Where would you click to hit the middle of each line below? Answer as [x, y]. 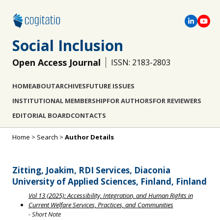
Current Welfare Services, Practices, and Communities [101, 205]
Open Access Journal [56, 62]
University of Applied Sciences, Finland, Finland [110, 181]
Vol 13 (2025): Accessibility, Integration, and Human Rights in [110, 196]
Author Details [89, 137]
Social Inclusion [68, 45]
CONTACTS [88, 115]
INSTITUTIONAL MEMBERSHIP [59, 101]
